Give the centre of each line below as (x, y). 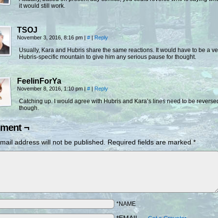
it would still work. (42, 6)
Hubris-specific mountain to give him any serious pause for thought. (108, 57)
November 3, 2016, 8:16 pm (51, 37)
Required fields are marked (150, 142)
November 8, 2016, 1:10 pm (51, 89)
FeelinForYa (39, 81)
